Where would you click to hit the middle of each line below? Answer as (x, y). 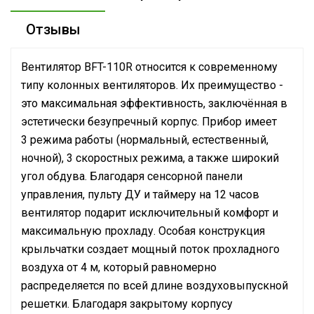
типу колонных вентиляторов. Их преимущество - (152, 85)
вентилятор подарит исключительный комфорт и (150, 213)
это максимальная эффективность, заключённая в (154, 103)
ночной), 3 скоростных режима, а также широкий (150, 158)
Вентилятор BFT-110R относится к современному (149, 67)
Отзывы (53, 29)
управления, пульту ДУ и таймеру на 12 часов (140, 194)
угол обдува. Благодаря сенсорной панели (132, 176)
